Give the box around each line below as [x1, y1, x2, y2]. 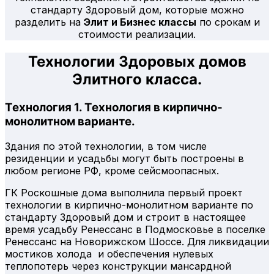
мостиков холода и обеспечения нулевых [5, 247, 213, 260]
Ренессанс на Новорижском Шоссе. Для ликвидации [5, 235, 269, 248]
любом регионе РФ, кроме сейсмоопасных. [5, 164, 219, 177]
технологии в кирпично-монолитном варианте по [5, 198, 253, 211]
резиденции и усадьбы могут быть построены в [5, 152, 244, 165]
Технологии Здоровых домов [28, 53, 246, 71]
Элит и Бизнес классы [83, 16, 196, 29]
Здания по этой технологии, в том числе [5, 139, 207, 152]
